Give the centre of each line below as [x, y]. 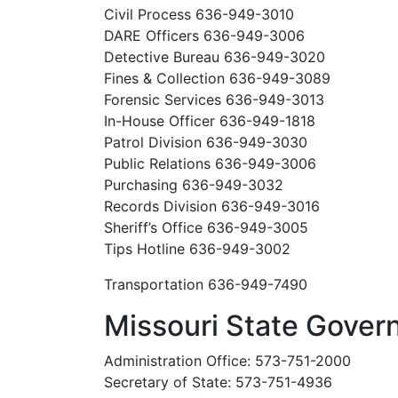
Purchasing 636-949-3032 [194, 185]
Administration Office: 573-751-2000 [227, 361]
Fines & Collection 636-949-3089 [217, 78]
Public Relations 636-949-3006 [210, 163]
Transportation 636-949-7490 [206, 284]
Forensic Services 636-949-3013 [214, 99]
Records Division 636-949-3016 [212, 206]
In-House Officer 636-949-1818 [210, 121]
